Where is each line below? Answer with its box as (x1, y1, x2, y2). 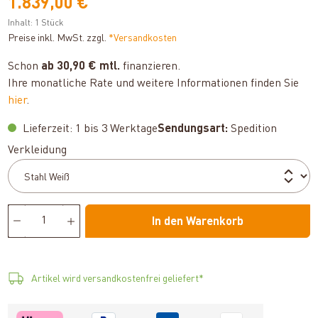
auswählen (66, 143, 124, 155)
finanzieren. (120, 60, 181, 72)
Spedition (228, 123, 278, 135)
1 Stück (35, 18, 64, 28)
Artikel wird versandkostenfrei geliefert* (31, 273, 204, 284)
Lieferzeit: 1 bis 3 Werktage (20, 123, 158, 135)
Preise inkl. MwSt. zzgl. (8, 33, 109, 43)
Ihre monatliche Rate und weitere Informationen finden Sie (8, 77, 300, 89)
